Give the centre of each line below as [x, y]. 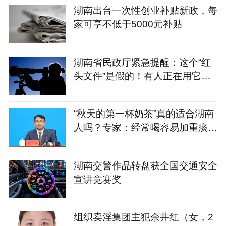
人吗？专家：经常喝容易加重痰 [140, 127]
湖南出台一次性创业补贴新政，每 [145, 10]
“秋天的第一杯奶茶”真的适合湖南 [144, 114]
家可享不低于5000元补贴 [128, 24]
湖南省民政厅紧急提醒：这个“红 [142, 62]
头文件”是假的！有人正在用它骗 [142, 75]
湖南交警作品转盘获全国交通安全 [145, 165]
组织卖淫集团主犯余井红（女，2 [143, 217]
